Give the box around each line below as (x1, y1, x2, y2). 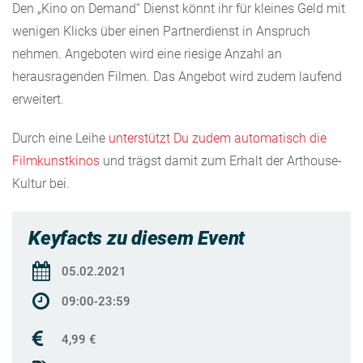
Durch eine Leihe (12, 130, 109, 146)
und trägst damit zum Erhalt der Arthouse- (100, 152, 342, 169)
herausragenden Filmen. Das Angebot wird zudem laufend (12, 68, 342, 84)
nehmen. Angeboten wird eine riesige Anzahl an (12, 45, 282, 62)
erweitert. (12, 91, 64, 107)
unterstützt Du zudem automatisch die (109, 130, 327, 146)
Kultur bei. (12, 175, 70, 191)
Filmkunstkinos (12, 152, 100, 169)
